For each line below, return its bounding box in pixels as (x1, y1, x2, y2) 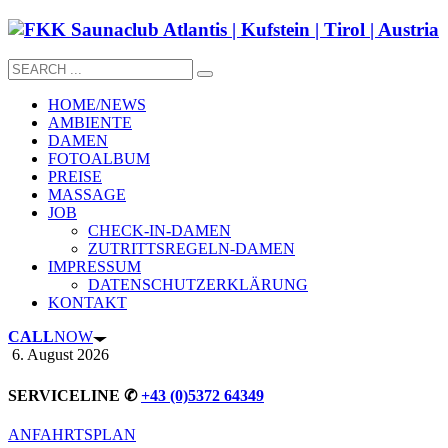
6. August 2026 (12, 346, 109, 364)
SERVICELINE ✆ (8, 386, 141, 404)
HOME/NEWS (48, 96, 146, 114)
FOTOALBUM (48, 150, 150, 168)
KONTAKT (48, 294, 127, 312)
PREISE (48, 168, 102, 186)
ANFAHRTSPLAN (8, 425, 136, 443)
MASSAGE (48, 186, 126, 204)
